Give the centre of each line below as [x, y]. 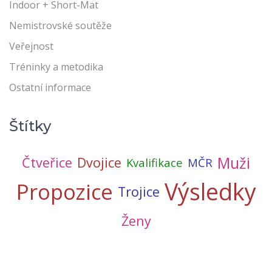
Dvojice [99, 163]
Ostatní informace [50, 88]
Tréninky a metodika [56, 67]
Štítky [30, 126]
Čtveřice [47, 163]
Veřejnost [31, 46]
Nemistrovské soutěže [60, 26]
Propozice [64, 192]
